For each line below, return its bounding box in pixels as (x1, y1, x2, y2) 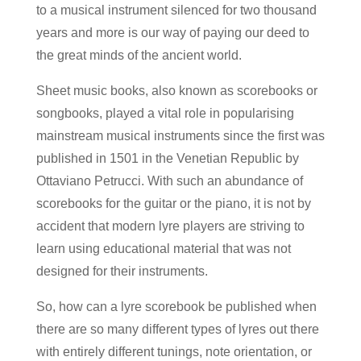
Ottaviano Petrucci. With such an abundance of (35, 174, 303, 189)
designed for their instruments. (35, 264, 208, 279)
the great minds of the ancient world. (35, 48, 242, 63)
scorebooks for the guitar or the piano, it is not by (35, 197, 311, 211)
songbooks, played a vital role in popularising (35, 106, 294, 121)
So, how (35, 300, 86, 314)
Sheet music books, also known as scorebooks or (35, 84, 317, 98)
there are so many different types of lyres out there (35, 322, 319, 337)
